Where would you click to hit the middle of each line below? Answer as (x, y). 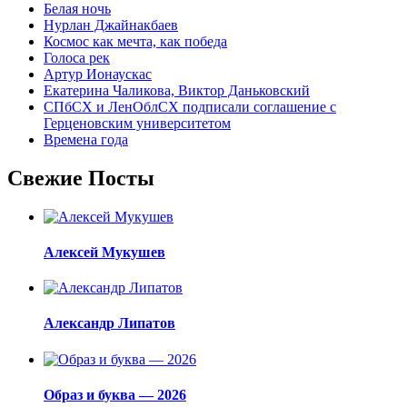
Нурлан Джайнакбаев (111, 25)
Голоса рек (77, 57)
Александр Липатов (109, 323)
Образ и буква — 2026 (115, 395)
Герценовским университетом (137, 123)
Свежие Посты (81, 178)
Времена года (86, 139)
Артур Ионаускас (98, 74)
